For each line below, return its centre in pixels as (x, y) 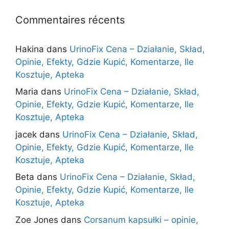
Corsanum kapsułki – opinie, (141, 220)
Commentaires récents (70, 20)
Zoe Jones (37, 220)
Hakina (30, 49)
